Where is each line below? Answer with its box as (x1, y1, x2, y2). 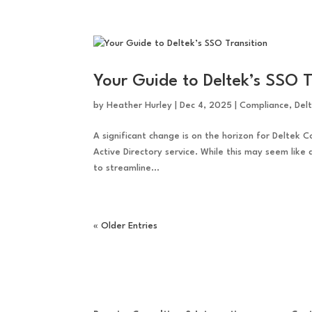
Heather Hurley (107, 101, 173, 111)
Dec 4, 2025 (180, 101, 233, 111)
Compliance (240, 101, 290, 111)
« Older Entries (93, 221, 158, 231)
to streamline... (93, 164, 160, 173)
